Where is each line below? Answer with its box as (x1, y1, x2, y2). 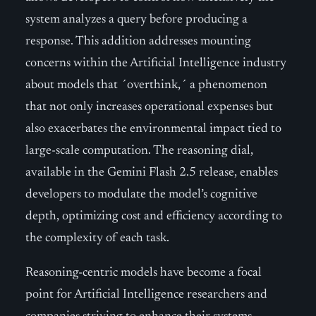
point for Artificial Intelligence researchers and (25, 288, 267, 301)
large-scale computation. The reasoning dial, (25, 145, 253, 157)
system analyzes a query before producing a (25, 13, 248, 26)
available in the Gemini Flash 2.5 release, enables (25, 166, 278, 179)
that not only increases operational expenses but (25, 101, 273, 114)
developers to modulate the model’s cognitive (25, 188, 257, 201)
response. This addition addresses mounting (25, 35, 251, 48)
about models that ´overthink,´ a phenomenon (25, 79, 267, 92)
